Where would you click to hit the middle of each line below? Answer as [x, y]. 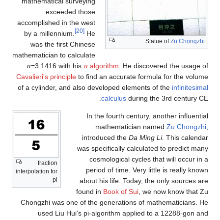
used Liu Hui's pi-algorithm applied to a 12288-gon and [123, 213]
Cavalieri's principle [46, 77]
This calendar [186, 138]
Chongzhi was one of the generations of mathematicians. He [114, 203]
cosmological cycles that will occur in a [149, 159]
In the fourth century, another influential [147, 116]
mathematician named [131, 127]
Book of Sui [121, 192]
